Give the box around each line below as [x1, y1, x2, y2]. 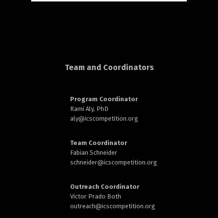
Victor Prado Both [70, 193, 121, 200]
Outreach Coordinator [70, 183, 139, 190]
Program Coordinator [70, 95, 138, 103]
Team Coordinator [70, 139, 127, 146]
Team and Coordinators [64, 63, 154, 72]
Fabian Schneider [70, 149, 117, 156]
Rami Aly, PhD [70, 105, 109, 112]
